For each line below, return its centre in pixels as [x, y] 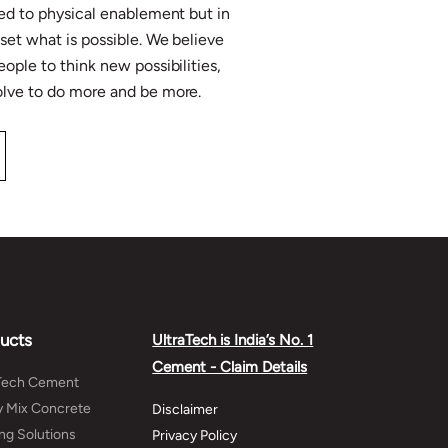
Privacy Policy [195, 435]
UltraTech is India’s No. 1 [233, 339]
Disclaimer [185, 409]
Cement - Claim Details [230, 366]
